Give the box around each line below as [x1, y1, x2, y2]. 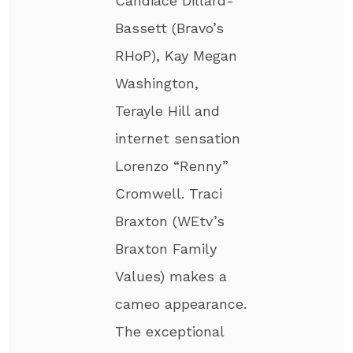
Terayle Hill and [115, 102, 221, 120]
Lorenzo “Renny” [115, 158, 229, 175]
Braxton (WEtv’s [115, 213, 225, 230]
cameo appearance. [115, 295, 247, 313]
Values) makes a [115, 268, 228, 285]
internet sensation [115, 130, 241, 147]
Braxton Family [115, 240, 217, 258]
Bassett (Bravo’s [115, 20, 225, 37]
